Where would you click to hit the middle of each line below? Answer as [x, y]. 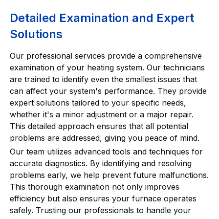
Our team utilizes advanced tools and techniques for [106, 151]
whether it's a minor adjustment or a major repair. [102, 114]
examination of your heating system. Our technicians [107, 67]
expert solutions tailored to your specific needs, [98, 102]
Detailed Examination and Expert [102, 18]
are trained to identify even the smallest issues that [103, 79]
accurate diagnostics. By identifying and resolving [101, 163]
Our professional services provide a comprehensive [106, 55]
